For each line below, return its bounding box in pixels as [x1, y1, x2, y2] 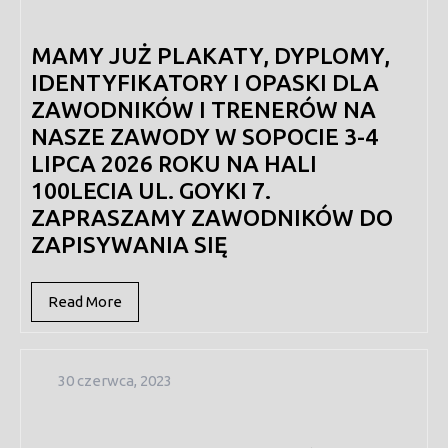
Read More [48, 293, 122, 310]
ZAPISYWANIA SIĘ [31, 232, 227, 257]
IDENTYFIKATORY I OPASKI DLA [31, 70, 379, 95]
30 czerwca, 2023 [57, 372, 172, 389]
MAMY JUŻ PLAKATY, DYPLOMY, [31, 43, 390, 68]
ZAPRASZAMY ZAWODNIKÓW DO [31, 205, 393, 230]
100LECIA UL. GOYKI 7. [31, 178, 271, 203]
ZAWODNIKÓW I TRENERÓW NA [31, 97, 376, 122]
